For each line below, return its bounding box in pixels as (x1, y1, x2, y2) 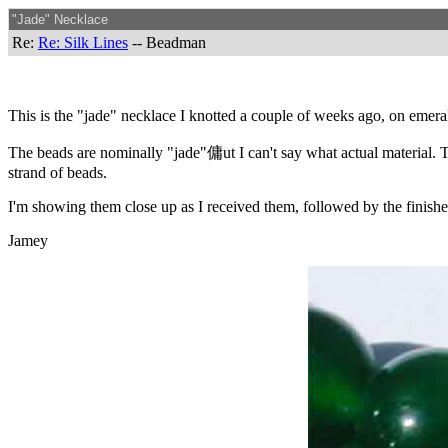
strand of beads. (8, 164, 107, 181)
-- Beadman (128, 34, 206, 51)
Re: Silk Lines (38, 34, 128, 51)
